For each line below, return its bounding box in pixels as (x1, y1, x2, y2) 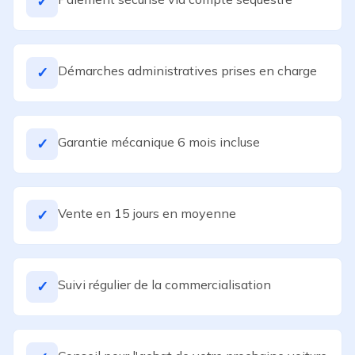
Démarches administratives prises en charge (58, 63, 317, 78)
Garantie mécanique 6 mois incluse (58, 134, 260, 150)
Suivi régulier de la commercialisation (58, 277, 271, 292)
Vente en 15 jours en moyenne (58, 205, 236, 221)
